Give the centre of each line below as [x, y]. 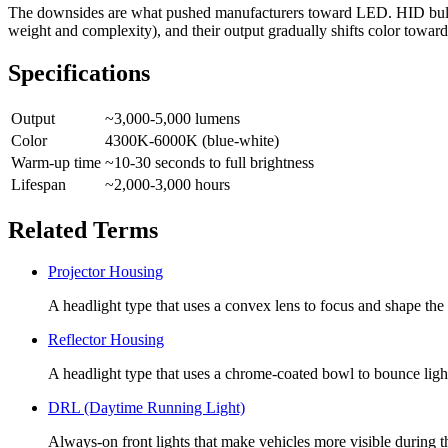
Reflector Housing [106, 340]
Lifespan [38, 184]
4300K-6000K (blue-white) [192, 140]
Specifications [79, 72]
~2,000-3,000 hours [167, 184]
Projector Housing [105, 272]
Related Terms [83, 229]
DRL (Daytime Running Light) [146, 408]
